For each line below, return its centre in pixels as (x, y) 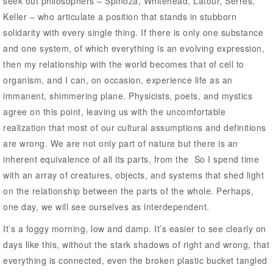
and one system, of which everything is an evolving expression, (134, 48)
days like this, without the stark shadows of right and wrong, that (136, 244)
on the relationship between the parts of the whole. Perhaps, (128, 190)
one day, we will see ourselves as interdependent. (106, 206)
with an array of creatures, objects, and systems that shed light (133, 175)
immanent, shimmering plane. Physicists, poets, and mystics (128, 95)
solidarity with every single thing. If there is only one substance (133, 32)
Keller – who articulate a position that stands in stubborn (120, 16)
